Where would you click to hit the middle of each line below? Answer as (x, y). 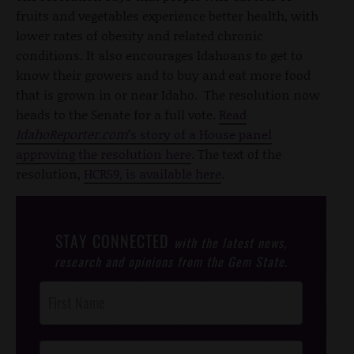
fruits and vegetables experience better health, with (167, 16)
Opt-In (53, 330)
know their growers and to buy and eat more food (163, 75)
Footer (53, 310)
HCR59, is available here (153, 174)
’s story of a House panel (200, 134)
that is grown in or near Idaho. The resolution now (168, 95)
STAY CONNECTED (115, 241)
